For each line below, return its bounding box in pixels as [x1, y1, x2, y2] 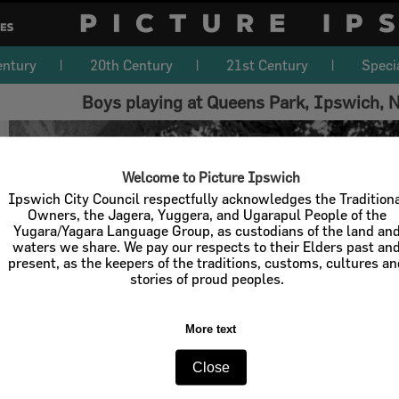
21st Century [226, 57, 308, 73]
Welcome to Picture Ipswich [121, 168, 300, 185]
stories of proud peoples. [129, 270, 284, 287]
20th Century [90, 57, 173, 73]
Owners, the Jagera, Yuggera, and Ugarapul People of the [27, 206, 387, 223]
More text [185, 322, 237, 336]
